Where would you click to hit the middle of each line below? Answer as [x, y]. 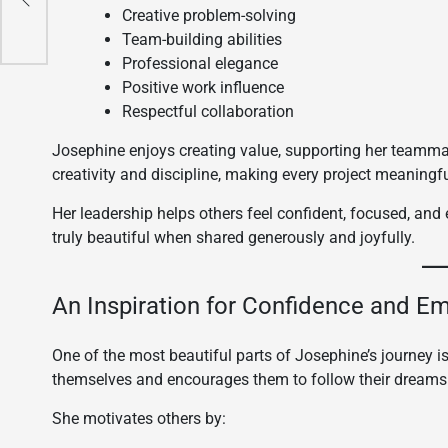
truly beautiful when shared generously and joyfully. [233, 237]
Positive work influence [203, 87]
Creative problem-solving [209, 15]
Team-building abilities [202, 39]
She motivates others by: [139, 418]
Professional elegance [200, 63]
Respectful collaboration [208, 111]
